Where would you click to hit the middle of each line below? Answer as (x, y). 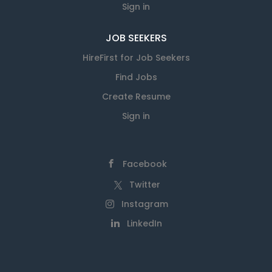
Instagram (144, 204)
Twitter (144, 185)
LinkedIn (144, 223)
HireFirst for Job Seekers (136, 58)
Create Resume (136, 97)
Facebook (144, 164)
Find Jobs (136, 77)
